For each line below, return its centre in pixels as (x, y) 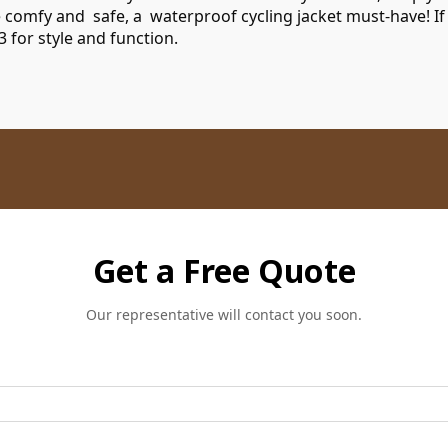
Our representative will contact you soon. (224, 314)
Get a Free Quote (224, 270)
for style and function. (92, 38)
